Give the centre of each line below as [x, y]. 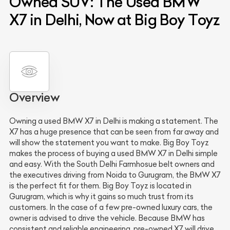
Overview [35, 97]
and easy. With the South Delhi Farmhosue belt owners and [112, 164]
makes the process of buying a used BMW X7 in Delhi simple [113, 153]
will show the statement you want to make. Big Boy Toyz [109, 142]
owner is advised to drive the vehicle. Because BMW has [107, 218]
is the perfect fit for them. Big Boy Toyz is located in [100, 186]
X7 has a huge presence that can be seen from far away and [114, 132]
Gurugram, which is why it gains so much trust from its [101, 196]
